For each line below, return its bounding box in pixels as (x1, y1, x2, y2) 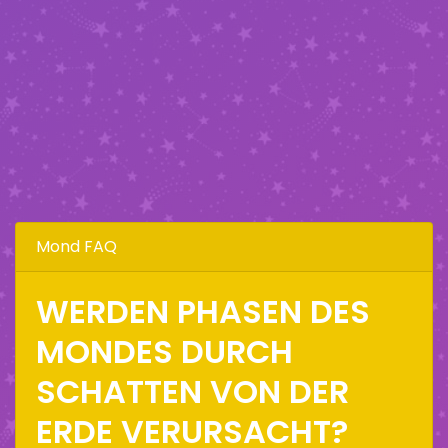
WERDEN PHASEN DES (36, 288, 370, 334)
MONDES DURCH (36, 328, 293, 374)
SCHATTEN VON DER (36, 368, 349, 414)
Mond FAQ (36, 234, 117, 258)
